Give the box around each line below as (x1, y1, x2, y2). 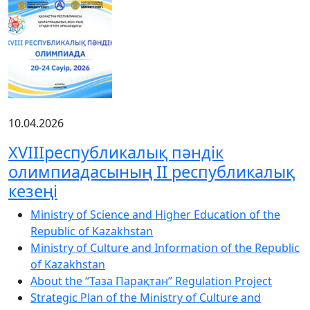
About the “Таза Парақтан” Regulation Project (30, 273, 272, 289)
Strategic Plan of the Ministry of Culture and (30, 289, 261, 305)
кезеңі (8, 179, 57, 202)
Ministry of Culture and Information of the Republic (30, 239, 300, 255)
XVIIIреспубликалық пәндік (8, 140, 224, 163)
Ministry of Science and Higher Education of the (30, 206, 280, 222)
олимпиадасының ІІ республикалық (8, 160, 295, 183)
